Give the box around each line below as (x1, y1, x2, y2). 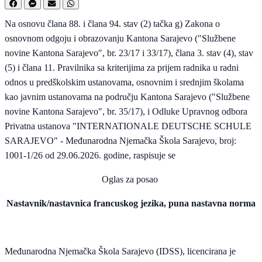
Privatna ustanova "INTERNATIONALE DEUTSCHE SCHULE (5, 121, 251, 132)
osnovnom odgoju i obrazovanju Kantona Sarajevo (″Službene (5, 33, 236, 44)
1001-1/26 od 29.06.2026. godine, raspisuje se (5, 150, 175, 161)
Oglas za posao (102, 174, 160, 185)
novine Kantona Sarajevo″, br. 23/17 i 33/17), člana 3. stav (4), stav (5, 48, 253, 58)
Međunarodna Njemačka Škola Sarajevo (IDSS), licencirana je (5, 246, 236, 257)
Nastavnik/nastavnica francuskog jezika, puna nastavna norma (6, 198, 256, 209)
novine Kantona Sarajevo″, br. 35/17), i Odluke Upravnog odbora (5, 106, 247, 117)
